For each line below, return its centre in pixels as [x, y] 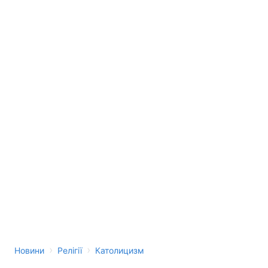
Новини [29, 250]
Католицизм [120, 250]
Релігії [70, 250]
